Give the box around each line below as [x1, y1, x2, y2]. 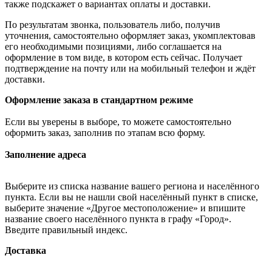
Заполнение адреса [5, 149, 86, 160]
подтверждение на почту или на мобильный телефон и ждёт [5, 63, 256, 74]
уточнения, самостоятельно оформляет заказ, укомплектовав [5, 30, 256, 41]
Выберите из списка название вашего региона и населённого [5, 181, 259, 192]
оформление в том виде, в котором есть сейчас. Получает [5, 52, 242, 63]
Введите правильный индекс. [5, 225, 127, 236]
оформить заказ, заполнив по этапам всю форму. [5, 127, 205, 138]
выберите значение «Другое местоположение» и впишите [5, 203, 245, 214]
